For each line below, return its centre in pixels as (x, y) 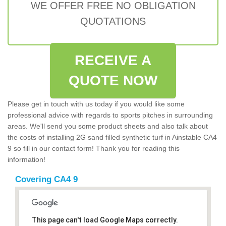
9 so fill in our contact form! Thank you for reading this (94, 148)
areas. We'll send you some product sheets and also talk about (108, 126)
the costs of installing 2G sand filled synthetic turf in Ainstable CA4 (112, 137)
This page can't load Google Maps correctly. (105, 220)
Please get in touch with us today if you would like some (96, 104)
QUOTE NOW (113, 80)
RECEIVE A (113, 60)
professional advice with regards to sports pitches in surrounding (110, 115)
